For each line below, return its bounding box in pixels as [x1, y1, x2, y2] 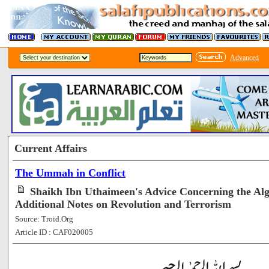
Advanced [230, 53, 259, 62]
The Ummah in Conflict [15, 166, 125, 179]
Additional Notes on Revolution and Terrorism [15, 198, 231, 210]
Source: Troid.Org [15, 214, 73, 223]
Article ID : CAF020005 [15, 227, 93, 237]
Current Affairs [14, 142, 87, 154]
